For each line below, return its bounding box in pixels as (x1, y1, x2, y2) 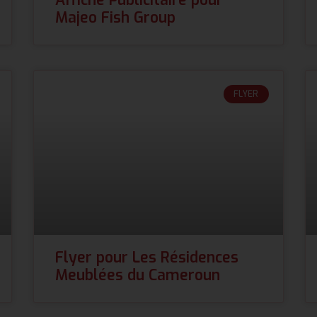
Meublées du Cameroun (55, 265, 221, 285)
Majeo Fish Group (55, 7, 176, 28)
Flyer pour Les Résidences (55, 247, 239, 267)
